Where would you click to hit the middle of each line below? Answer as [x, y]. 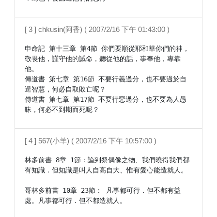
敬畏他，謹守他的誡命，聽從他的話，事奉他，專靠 [103, 59]
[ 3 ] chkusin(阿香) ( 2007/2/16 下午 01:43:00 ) [97, 29]
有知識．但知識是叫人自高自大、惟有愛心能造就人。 [106, 170]
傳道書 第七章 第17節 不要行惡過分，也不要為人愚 [106, 99]
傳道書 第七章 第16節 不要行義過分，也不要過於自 [106, 79]
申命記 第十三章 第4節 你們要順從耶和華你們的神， [107, 48]
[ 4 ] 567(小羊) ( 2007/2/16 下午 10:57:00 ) [91, 141]
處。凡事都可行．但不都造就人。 [76, 201]
